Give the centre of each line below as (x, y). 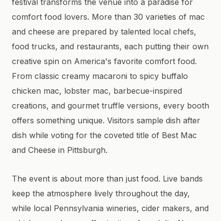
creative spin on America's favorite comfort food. (104, 61)
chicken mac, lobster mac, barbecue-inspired (97, 91)
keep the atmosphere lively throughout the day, (101, 193)
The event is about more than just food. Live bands (107, 179)
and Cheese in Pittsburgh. (60, 150)
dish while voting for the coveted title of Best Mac (104, 135)
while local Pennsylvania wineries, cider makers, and (110, 208)
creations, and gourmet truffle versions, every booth (110, 106)
